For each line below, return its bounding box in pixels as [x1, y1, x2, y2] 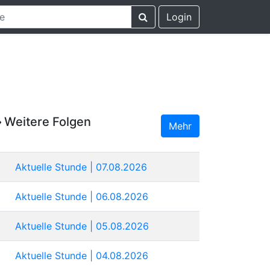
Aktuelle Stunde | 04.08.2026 [15, 249, 148, 262]
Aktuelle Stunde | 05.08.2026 [15, 219, 149, 232]
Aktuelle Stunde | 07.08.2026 [15, 160, 147, 173]
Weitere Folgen [1, 114, 91, 129]
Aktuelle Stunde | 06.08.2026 [15, 190, 148, 202]
